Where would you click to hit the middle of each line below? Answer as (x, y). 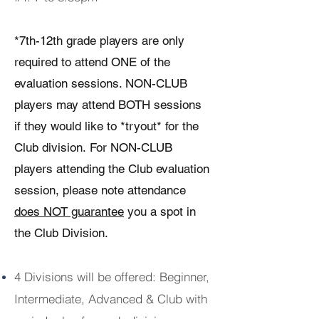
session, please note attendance (100, 190)
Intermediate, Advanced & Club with (111, 299)
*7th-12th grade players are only (99, 41)
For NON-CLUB (131, 147)
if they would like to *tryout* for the (106, 126)
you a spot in (160, 211)
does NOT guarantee (69, 211)
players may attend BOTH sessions (108, 105)
